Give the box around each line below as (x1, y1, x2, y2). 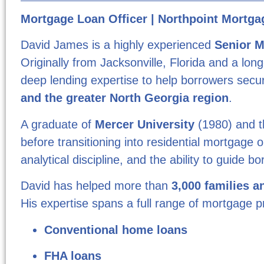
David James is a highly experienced (21, 38, 214, 52)
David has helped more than (21, 179, 171, 193)
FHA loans (44, 249, 101, 262)
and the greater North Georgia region (21, 91, 229, 105)
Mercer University (95, 117, 194, 131)
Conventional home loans (44, 223, 187, 236)
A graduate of (21, 117, 95, 131)
